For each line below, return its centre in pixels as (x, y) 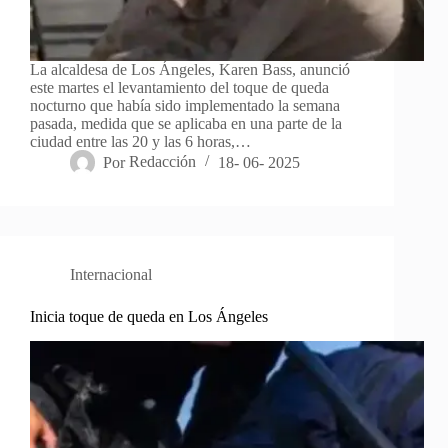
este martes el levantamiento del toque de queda (179, 88)
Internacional (111, 275)
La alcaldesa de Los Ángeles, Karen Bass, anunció (190, 70)
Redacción (163, 162)
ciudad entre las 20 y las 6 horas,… (140, 142)
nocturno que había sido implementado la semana (185, 106)
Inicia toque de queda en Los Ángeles (149, 317)
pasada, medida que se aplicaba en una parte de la (186, 124)
